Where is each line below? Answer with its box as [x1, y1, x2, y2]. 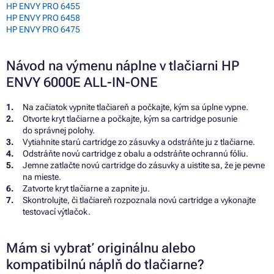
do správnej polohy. [23, 125, 95, 135]
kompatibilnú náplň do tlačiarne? [6, 256, 204, 272]
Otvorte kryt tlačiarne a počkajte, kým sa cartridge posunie [23, 113, 237, 124]
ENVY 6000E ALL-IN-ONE [6, 74, 158, 90]
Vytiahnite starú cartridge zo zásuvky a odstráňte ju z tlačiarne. [23, 136, 255, 147]
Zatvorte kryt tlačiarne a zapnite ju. [23, 183, 150, 193]
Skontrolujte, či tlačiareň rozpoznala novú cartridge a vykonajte [23, 194, 256, 205]
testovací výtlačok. [23, 206, 91, 217]
